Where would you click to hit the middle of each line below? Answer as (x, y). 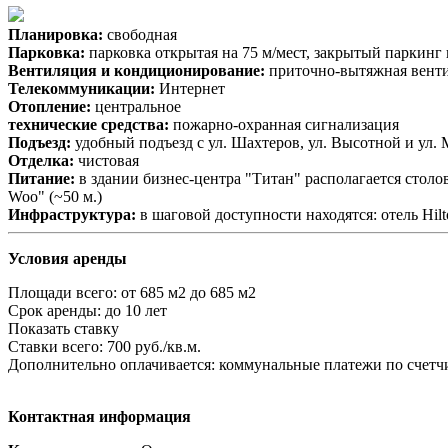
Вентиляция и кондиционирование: (136, 70)
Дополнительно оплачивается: (113, 364)
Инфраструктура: (72, 214)
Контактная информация (99, 416)
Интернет (190, 88)
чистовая (106, 160)
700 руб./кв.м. (154, 346)
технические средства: (88, 124)
